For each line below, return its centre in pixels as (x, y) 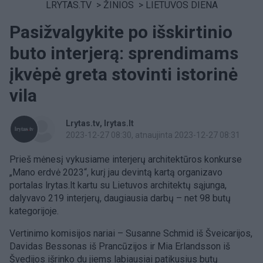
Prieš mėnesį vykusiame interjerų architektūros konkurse (126, 159)
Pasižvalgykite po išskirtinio (121, 32)
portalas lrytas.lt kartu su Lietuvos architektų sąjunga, (118, 185)
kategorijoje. (34, 211)
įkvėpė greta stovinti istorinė (124, 74)
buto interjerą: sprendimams (124, 53)
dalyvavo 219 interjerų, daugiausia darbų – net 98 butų (120, 198)
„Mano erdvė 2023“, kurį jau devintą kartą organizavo (116, 172)
